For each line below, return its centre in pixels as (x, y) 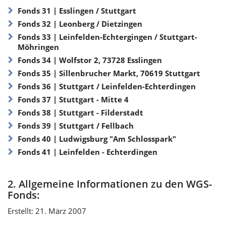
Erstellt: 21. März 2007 (47, 211)
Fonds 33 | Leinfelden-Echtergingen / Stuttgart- (107, 37)
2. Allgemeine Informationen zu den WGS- (110, 184)
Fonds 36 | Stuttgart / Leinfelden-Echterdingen (107, 86)
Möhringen (38, 47)
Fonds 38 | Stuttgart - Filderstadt (80, 112)
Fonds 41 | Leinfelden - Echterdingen (88, 152)
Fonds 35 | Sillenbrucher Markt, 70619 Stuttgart (109, 73)
